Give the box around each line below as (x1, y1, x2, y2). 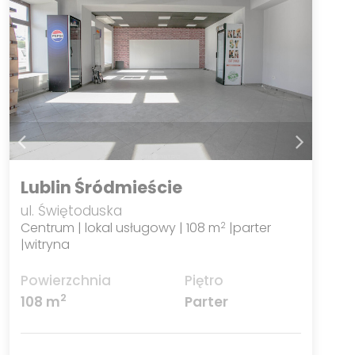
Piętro (184, 270, 223, 290)
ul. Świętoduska (21, 201, 123, 221)
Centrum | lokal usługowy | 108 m (21, 219, 221, 238)
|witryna (21, 235, 71, 254)
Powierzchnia (21, 270, 112, 290)
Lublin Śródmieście (21, 176, 183, 200)
